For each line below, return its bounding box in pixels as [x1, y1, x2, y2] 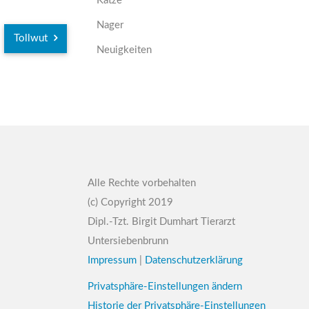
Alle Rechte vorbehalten [88, 178, 196, 188]
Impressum [88, 255, 137, 266]
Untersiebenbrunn [88, 236, 168, 246]
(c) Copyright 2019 [88, 197, 173, 208]
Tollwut [14, 33, 50, 43]
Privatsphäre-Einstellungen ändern [88, 281, 242, 292]
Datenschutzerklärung [145, 255, 243, 266]
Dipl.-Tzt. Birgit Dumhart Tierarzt [88, 217, 235, 227]
